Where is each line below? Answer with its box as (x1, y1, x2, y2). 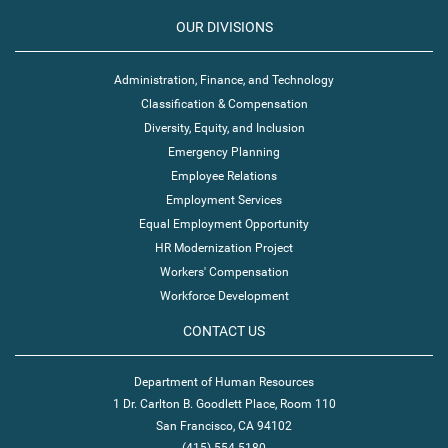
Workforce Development (159, 289, 289, 303)
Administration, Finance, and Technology (114, 73, 334, 87)
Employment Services (166, 193, 282, 207)
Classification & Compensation (140, 97, 308, 111)
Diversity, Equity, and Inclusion (143, 121, 305, 135)
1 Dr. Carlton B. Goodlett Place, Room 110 (112, 397, 336, 411)
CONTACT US (183, 323, 265, 339)
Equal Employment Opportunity (139, 217, 309, 231)
